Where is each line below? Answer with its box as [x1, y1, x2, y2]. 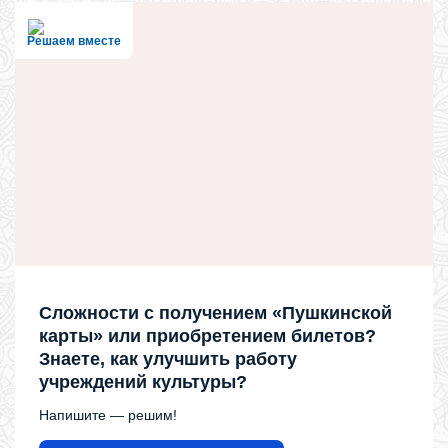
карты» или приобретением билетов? [39, 326, 376, 346]
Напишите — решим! [39, 407, 177, 423]
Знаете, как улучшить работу [39, 349, 297, 369]
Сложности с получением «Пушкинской [39, 303, 392, 323]
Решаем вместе [27, 34, 121, 49]
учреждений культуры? [39, 372, 247, 392]
